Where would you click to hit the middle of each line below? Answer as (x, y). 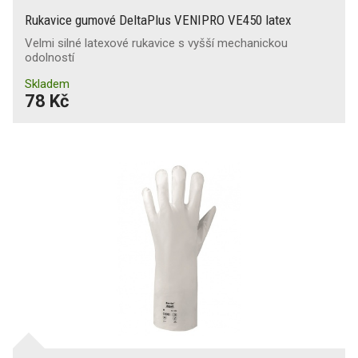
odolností (50, 57)
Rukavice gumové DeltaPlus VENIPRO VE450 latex (158, 20)
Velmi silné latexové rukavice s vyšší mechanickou (156, 43)
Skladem (47, 84)
